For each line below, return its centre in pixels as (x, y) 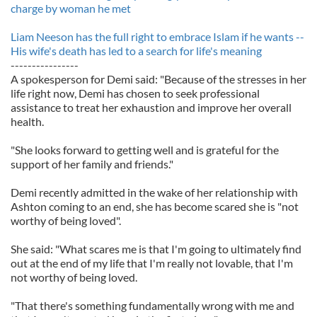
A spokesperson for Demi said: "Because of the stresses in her (158, 79)
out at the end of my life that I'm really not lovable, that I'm (152, 263)
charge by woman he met (71, 8)
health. (27, 121)
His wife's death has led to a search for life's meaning (136, 51)
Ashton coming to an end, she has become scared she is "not (155, 206)
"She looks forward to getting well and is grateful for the (145, 150)
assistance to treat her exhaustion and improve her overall (151, 107)
